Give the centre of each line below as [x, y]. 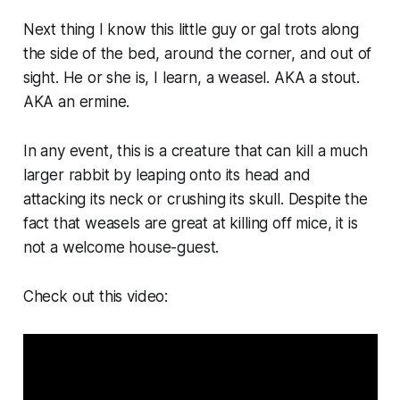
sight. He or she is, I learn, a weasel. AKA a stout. [191, 78]
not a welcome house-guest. [121, 248]
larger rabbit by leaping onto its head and [167, 175]
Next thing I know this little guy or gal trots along [191, 30]
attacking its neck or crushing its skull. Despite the [195, 200]
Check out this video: [96, 297]
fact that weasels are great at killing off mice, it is [190, 224]
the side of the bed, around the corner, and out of [197, 54]
